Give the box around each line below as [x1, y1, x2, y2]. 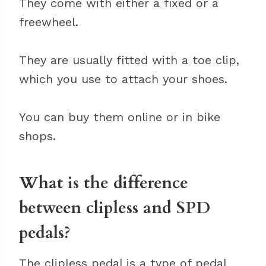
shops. [19, 129, 56, 143]
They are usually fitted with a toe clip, [19, 53, 239, 67]
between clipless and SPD [19, 197, 210, 219]
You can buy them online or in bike [19, 110, 220, 124]
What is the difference [19, 172, 188, 194]
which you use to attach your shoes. [19, 72, 227, 86]
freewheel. [19, 15, 78, 29]
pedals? [19, 221, 71, 244]
